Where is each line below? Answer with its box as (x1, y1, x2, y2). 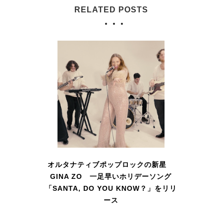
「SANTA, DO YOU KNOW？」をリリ (45, 184, 177, 193)
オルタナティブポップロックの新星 (48, 161, 174, 169)
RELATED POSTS (74, 5, 148, 14)
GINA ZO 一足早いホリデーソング (50, 172, 172, 181)
